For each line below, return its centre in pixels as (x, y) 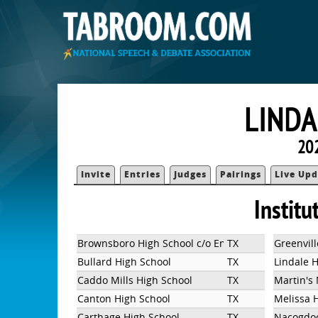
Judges (191, 174)
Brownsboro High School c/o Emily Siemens (180, 243)
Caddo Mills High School (135, 280)
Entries (143, 174)
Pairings (241, 174)
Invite (96, 174)
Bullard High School (125, 261)
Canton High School (124, 298)
